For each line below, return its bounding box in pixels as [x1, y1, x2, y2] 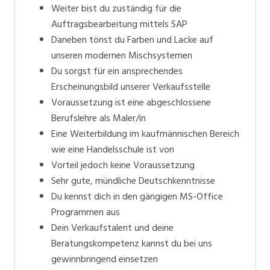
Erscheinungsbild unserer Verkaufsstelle [51, 78, 210, 95]
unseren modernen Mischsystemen [51, 47, 192, 63]
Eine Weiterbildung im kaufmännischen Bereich [51, 125, 239, 142]
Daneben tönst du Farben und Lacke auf [51, 31, 213, 48]
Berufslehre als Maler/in [51, 110, 146, 126]
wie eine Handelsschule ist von [51, 141, 174, 157]
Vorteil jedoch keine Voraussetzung [51, 157, 195, 173]
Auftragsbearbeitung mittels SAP [51, 16, 187, 32]
